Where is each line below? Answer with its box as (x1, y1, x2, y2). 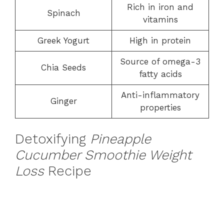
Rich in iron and (127, 1, 193, 12)
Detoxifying (15, 131, 90, 147)
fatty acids (138, 68, 182, 79)
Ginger (50, 95, 77, 106)
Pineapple (90, 131, 151, 147)
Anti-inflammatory (121, 89, 199, 100)
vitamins (142, 14, 178, 24)
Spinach (46, 7, 80, 18)
